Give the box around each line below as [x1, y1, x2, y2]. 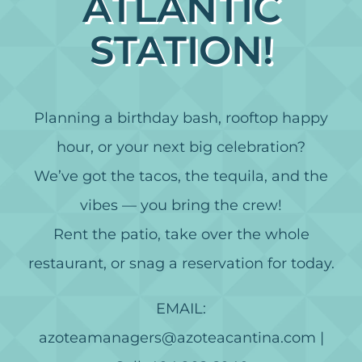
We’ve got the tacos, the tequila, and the [34, 167, 328, 185]
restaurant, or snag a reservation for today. [27, 255, 335, 272]
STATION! [89, 27, 273, 74]
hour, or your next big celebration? [57, 138, 305, 156]
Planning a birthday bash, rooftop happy [34, 109, 328, 127]
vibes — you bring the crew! [80, 196, 282, 214]
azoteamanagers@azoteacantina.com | [38, 329, 324, 347]
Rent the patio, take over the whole [53, 225, 309, 243]
